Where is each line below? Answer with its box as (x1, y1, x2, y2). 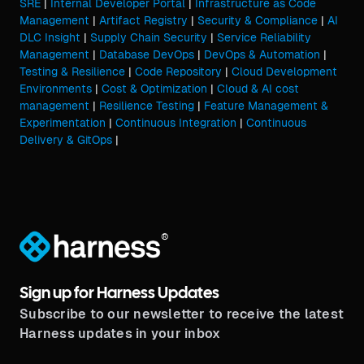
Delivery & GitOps (19, 133, 112, 146)
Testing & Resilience (19, 65, 125, 78)
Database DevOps (99, 48, 194, 61)
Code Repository (135, 65, 222, 78)
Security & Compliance (197, 14, 318, 27)
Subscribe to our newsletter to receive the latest (19, 306, 344, 323)
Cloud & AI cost (217, 82, 299, 95)
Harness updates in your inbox (19, 326, 221, 342)
